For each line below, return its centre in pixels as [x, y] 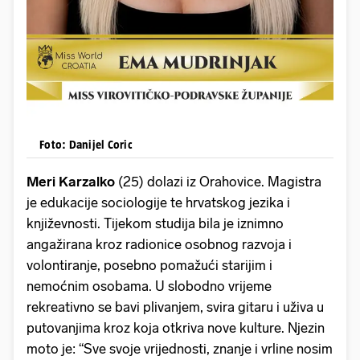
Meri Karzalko [71, 181]
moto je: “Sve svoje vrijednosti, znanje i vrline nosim [180, 348]
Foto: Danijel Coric [86, 144]
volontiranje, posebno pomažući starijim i [149, 265]
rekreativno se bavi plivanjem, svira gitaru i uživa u [175, 307]
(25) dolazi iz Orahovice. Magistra [218, 181]
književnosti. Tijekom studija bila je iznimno [155, 223]
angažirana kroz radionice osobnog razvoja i [159, 244]
